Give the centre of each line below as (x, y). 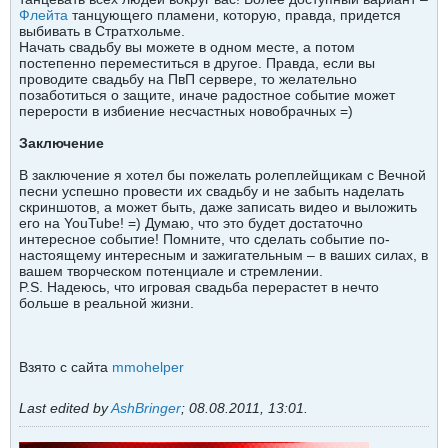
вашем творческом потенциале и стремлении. (171, 271)
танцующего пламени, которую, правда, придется (234, 15)
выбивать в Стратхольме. (102, 31)
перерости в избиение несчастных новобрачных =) (186, 111)
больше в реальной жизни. (106, 303)
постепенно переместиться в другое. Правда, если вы (197, 63)
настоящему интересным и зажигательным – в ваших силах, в (223, 255)
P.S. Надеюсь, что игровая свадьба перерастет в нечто (199, 287)
